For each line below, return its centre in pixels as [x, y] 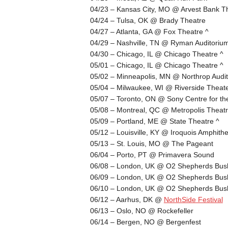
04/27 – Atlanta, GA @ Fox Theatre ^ [149, 31]
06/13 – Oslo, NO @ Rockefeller [141, 210]
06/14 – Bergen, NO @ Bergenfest [145, 222]
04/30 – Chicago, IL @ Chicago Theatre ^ [156, 54]
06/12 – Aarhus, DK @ [127, 199]
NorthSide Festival [193, 199]
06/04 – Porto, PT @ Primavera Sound [152, 154]
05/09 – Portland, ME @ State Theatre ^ [154, 121]
